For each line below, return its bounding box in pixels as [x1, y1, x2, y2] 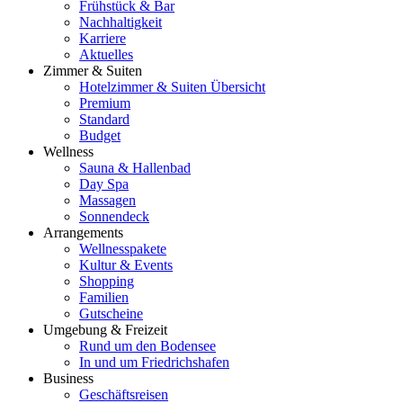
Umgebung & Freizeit [43, 322, 167, 338]
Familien [79, 290, 129, 306]
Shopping [79, 273, 134, 290]
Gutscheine [79, 306, 143, 322]
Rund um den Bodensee [79, 338, 216, 354]
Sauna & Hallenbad [79, 160, 191, 176]
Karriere [79, 31, 126, 47]
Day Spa [79, 176, 129, 193]
